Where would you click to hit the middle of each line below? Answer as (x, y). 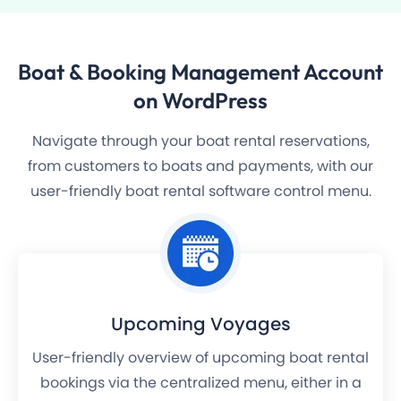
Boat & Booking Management (161, 72)
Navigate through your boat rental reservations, (200, 141)
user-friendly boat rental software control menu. (200, 192)
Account (343, 72)
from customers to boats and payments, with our (200, 166)
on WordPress (200, 101)
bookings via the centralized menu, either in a (200, 383)
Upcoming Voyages (200, 324)
